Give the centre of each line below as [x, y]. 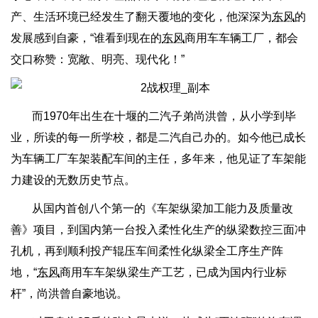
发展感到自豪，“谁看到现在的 [86, 38]
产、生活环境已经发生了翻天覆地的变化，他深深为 [141, 17]
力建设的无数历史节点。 [73, 180]
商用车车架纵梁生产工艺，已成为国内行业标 [173, 272]
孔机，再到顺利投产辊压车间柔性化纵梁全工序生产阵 [147, 251]
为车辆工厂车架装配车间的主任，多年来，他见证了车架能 [158, 159]
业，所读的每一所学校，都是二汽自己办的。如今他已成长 [158, 137]
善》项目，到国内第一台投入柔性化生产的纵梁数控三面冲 [158, 230]
